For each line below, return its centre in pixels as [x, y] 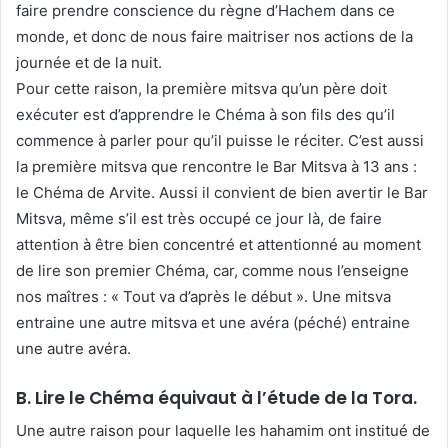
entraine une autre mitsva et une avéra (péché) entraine [213, 322]
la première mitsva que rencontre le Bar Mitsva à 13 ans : [216, 166]
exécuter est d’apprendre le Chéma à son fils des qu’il [205, 114]
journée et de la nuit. [89, 62]
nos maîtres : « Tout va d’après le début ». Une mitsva [203, 296]
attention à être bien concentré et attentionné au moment [218, 244]
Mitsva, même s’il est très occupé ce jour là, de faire [199, 218]
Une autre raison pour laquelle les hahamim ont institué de [223, 431]
